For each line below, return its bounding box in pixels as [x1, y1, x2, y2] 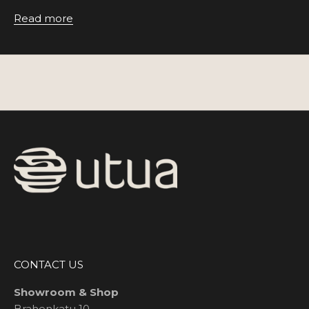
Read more [14, 12, 73, 26]
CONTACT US [14, 258, 83, 272]
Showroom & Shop [14, 286, 119, 299]
